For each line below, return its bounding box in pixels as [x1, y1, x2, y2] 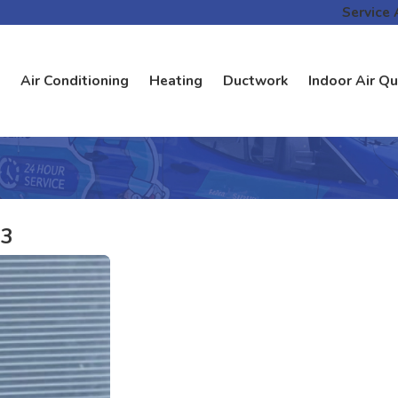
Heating [148, 71, 203, 91]
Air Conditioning [20, 71, 129, 91]
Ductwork [222, 71, 288, 91]
